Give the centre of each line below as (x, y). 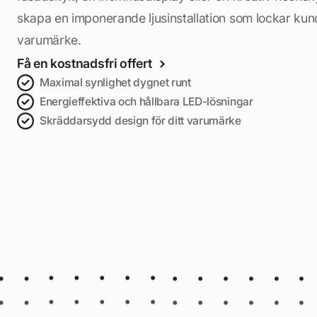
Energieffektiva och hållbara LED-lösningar (146, 102)
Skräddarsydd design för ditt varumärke (140, 121)
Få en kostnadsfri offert (85, 63)
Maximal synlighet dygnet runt (115, 83)
